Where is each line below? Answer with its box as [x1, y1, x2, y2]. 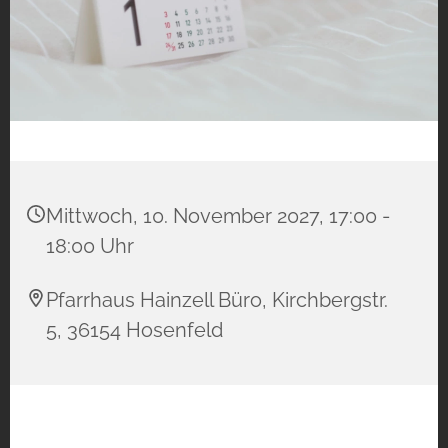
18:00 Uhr [46, 234, 134, 259]
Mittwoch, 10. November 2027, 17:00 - [46, 204, 390, 229]
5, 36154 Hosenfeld [46, 318, 223, 343]
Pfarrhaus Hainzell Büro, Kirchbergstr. [46, 288, 388, 313]
